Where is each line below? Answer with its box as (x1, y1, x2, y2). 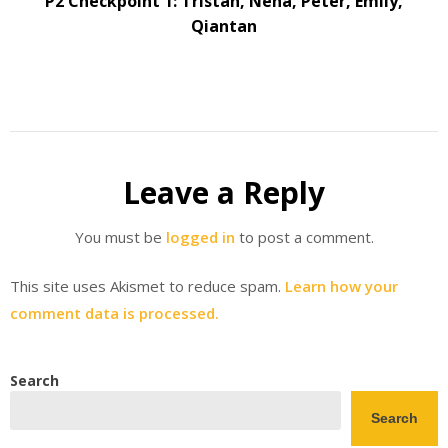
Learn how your (285, 276, 398, 297)
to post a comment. (234, 226, 374, 247)
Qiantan (191, 14, 257, 37)
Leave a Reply (123, 171, 325, 213)
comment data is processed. (10, 303, 219, 324)
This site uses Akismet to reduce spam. (10, 276, 285, 297)
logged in (165, 226, 235, 247)
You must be (74, 226, 166, 247)
